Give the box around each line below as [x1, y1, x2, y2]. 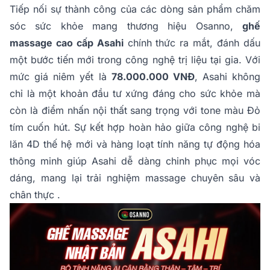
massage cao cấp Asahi [10, 37, 124, 49]
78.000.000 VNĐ [111, 71, 195, 83]
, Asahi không [194, 71, 260, 83]
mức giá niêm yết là [10, 71, 111, 83]
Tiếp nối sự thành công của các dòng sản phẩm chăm [10, 3, 260, 15]
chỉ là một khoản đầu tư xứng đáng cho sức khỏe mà [10, 87, 260, 99]
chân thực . [10, 189, 60, 201]
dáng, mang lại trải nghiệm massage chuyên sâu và [10, 172, 260, 184]
